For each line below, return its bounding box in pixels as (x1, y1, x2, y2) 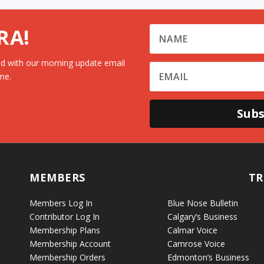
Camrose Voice (167, 237, 225, 249)
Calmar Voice (167, 224, 217, 236)
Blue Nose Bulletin (167, 197, 238, 209)
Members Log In (29, 197, 93, 209)
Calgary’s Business (167, 210, 237, 222)
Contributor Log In (29, 210, 100, 222)
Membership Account (29, 237, 111, 249)
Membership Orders (29, 251, 106, 263)
